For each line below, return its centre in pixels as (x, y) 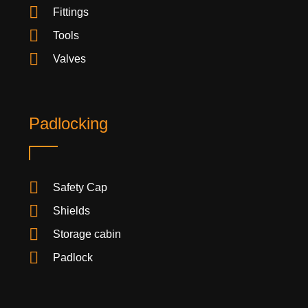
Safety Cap (80, 188)
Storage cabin (87, 234)
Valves (69, 59)
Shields (71, 211)
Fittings (71, 12)
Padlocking (68, 124)
